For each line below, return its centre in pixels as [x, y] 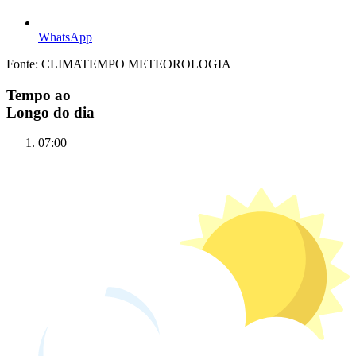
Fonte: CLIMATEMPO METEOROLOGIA [119, 64]
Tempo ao [39, 95]
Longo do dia [50, 112]
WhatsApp [65, 37]
